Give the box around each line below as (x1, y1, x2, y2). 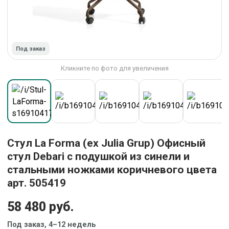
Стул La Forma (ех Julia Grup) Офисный (7, 137, 205, 149)
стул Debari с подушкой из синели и (7, 150, 190, 163)
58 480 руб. (7, 199, 74, 214)
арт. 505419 (7, 177, 66, 189)
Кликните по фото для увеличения (60, 64, 169, 72)
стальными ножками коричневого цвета (7, 164, 217, 176)
